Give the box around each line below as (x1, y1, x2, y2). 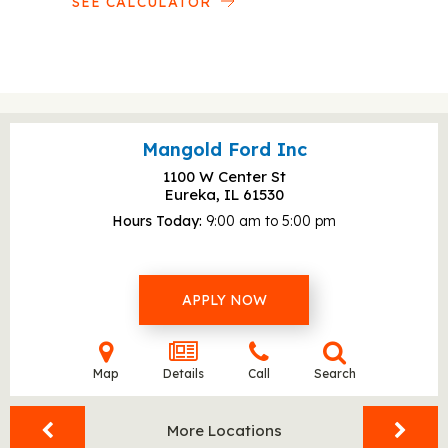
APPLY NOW (181, 291, 267, 309)
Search (313, 366, 356, 381)
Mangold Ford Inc (141, 138, 307, 161)
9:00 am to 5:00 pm (206, 212, 336, 230)
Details (162, 366, 204, 381)
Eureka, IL (164, 185, 243, 204)
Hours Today (112, 212, 199, 230)
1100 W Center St (162, 167, 286, 186)
